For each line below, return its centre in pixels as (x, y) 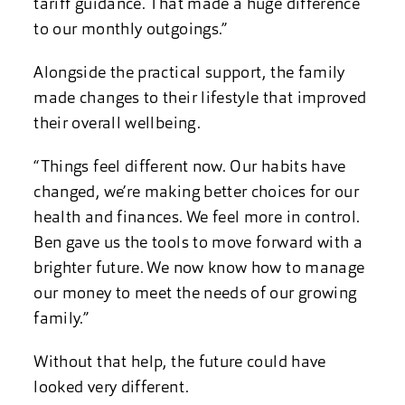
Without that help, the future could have (180, 363)
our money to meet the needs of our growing (195, 294)
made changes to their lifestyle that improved (200, 99)
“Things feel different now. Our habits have (190, 168)
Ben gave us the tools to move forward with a (198, 244)
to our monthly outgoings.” (131, 30)
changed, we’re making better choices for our (197, 193)
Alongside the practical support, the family (189, 74)
